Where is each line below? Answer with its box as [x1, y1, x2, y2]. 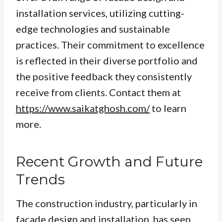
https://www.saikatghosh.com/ [16, 102, 150, 114]
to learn [150, 102, 186, 114]
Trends [16, 171, 65, 188]
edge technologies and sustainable [16, 23, 170, 35]
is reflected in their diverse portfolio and [16, 55, 198, 67]
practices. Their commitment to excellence [16, 39, 205, 51]
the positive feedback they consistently [16, 70, 192, 83]
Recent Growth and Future [16, 153, 203, 170]
